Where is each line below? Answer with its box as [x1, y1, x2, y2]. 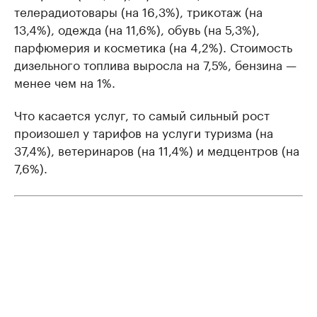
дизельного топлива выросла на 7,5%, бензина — [14, 54, 296, 73]
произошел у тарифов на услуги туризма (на [14, 122, 273, 141]
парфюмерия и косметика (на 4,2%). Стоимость [14, 36, 292, 55]
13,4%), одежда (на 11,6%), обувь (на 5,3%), [14, 18, 260, 38]
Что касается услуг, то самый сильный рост [14, 104, 270, 123]
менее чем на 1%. [14, 71, 115, 91]
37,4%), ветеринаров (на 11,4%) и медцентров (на [14, 139, 299, 158]
